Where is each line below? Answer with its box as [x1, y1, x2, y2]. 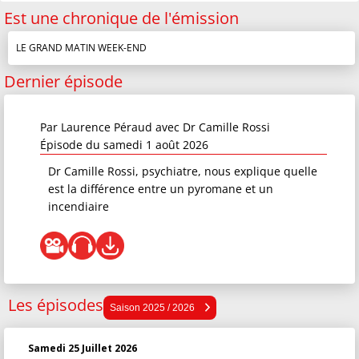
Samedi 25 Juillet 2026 [28, 341, 137, 355]
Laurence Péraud [61, 119, 152, 135]
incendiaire [48, 199, 109, 214]
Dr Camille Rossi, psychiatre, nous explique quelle [48, 163, 317, 179]
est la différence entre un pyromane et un [48, 181, 273, 196]
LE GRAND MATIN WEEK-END [16, 41, 147, 54]
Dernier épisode [4, 71, 123, 92]
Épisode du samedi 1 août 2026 [40, 137, 208, 152]
